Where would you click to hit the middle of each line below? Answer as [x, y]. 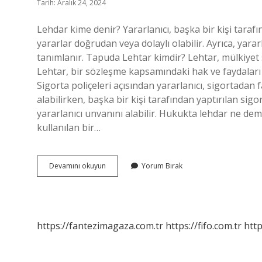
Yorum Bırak [162, 166]
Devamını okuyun [77, 166]
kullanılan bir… [69, 127]
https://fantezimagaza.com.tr [100, 226]
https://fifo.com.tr [204, 226]
